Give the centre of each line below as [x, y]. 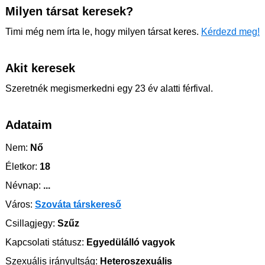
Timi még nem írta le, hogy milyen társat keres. [103, 31]
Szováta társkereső [78, 204]
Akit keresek [40, 68]
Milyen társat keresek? [69, 11]
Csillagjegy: [30, 223]
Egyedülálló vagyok [130, 242]
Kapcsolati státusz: [45, 242]
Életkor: [21, 166]
